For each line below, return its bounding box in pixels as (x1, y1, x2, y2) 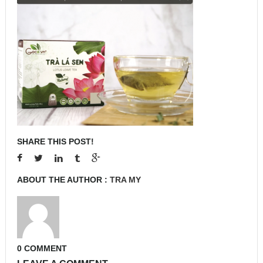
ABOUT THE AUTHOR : (17, 174, 110, 184)
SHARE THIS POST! (17, 136, 94, 146)
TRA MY (110, 174, 141, 184)
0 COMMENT (17, 243, 67, 253)
